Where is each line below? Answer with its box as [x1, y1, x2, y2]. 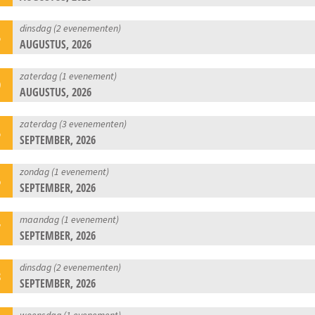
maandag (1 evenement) [20, 212, 120, 226]
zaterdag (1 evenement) [20, 69, 117, 82]
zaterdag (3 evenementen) [20, 117, 127, 130]
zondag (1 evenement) [20, 165, 110, 178]
